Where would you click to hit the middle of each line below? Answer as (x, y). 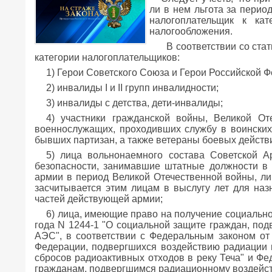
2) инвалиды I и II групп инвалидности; (133, 88)
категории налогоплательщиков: (107, 57)
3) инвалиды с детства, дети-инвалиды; (135, 103)
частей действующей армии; (99, 199)
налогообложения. (191, 31)
